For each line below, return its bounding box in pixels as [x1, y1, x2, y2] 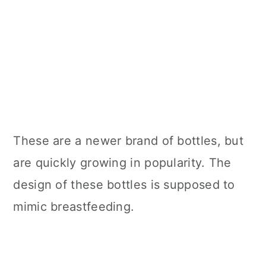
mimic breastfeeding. [13, 199, 135, 214]
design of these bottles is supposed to [13, 178, 235, 192]
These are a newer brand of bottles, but [13, 134, 244, 148]
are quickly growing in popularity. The [13, 156, 232, 170]
